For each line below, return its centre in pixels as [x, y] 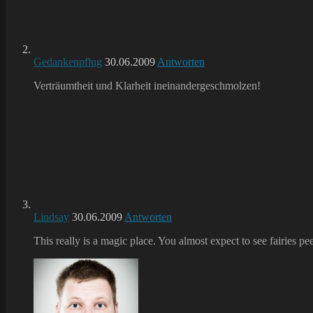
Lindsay [51, 217]
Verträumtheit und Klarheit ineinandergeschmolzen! [147, 85]
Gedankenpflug [68, 61]
